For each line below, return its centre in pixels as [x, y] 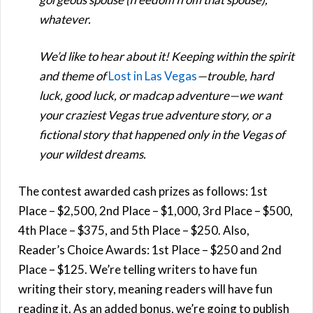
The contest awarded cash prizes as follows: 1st [143, 191]
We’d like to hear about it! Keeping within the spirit [167, 56]
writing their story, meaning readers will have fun [145, 289]
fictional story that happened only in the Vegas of [162, 134]
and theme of [74, 75]
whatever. [65, 19]
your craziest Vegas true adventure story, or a [155, 115]
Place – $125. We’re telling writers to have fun [138, 269]
